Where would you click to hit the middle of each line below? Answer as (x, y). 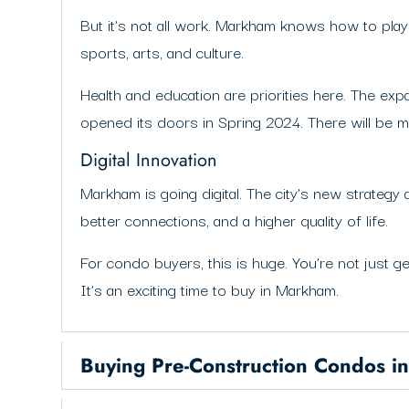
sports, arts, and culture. (163, 52)
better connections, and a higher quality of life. (235, 220)
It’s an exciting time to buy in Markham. (210, 289)
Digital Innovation (149, 161)
